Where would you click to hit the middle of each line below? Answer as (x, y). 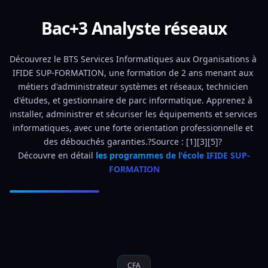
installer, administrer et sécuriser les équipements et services (133, 114)
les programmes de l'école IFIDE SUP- (173, 155)
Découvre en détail (57, 155)
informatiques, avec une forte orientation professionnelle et (133, 128)
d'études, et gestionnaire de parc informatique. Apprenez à (133, 100)
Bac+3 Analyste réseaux (134, 28)
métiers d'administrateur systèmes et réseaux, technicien (133, 86)
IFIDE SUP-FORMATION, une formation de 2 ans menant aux (133, 73)
